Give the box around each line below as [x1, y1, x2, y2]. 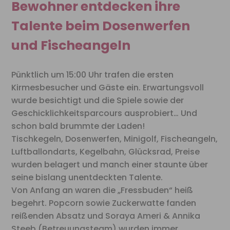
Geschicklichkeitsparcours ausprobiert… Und [11, 107, 198, 120]
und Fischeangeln [11, 36, 131, 55]
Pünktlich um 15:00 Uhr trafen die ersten [11, 69, 174, 81]
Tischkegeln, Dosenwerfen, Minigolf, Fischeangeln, [11, 133, 218, 145]
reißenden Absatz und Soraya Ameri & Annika [11, 210, 201, 222]
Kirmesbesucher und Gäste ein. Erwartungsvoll [11, 82, 204, 94]
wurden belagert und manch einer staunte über [11, 159, 208, 171]
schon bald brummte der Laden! [11, 120, 145, 132]
